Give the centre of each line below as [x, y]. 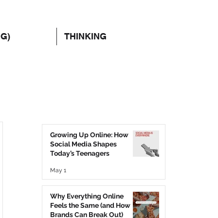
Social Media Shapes [83, 144]
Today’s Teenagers [80, 153]
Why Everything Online [87, 196]
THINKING [85, 36]
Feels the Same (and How [90, 205]
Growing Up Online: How [89, 135]
